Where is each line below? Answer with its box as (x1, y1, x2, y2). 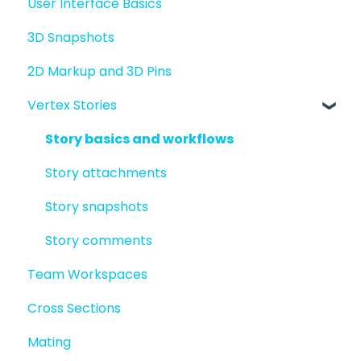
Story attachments (45, 164, 167, 183)
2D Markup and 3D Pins (27, 62, 172, 81)
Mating (27, 333, 71, 352)
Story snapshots (45, 197, 148, 217)
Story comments (45, 231, 152, 251)
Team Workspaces (27, 265, 147, 284)
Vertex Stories (27, 96, 117, 115)
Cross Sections (27, 299, 121, 318)
